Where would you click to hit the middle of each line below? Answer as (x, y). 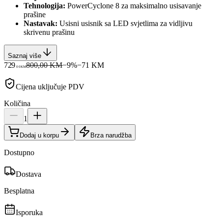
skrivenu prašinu (49, 32)
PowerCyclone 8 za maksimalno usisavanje (133, 5)
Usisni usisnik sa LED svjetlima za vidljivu (125, 23)
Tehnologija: (44, 5)
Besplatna (19, 191)
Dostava (28, 174)
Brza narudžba (111, 135)
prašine (35, 14)
